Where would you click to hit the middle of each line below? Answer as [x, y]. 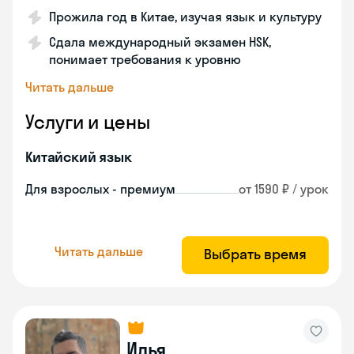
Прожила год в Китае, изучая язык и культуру [185, 17]
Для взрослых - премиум [100, 189]
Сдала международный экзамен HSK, [160, 42]
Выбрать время [255, 254]
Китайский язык [79, 157]
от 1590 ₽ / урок [284, 189]
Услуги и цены [88, 122]
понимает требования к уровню [145, 59]
